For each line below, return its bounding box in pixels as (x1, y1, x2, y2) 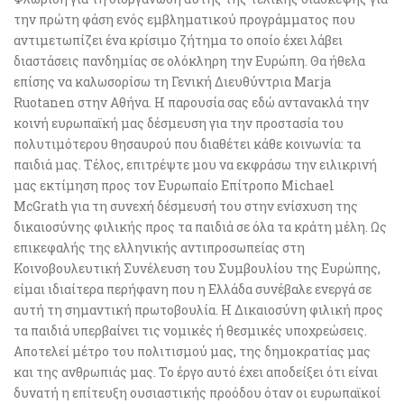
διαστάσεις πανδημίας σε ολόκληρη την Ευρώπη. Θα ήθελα (14, 51, 365, 69)
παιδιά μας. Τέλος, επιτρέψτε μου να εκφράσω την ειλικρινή (14, 155, 377, 173)
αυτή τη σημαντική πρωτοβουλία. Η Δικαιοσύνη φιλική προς (14, 300, 383, 318)
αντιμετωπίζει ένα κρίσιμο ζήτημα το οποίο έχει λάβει (14, 31, 343, 49)
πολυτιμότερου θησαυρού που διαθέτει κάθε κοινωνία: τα (14, 134, 361, 152)
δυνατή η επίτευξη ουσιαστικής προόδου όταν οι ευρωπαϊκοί (14, 383, 381, 401)
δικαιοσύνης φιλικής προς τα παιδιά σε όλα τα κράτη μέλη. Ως (14, 217, 387, 235)
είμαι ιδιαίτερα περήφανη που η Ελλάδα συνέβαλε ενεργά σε (14, 280, 372, 298)
